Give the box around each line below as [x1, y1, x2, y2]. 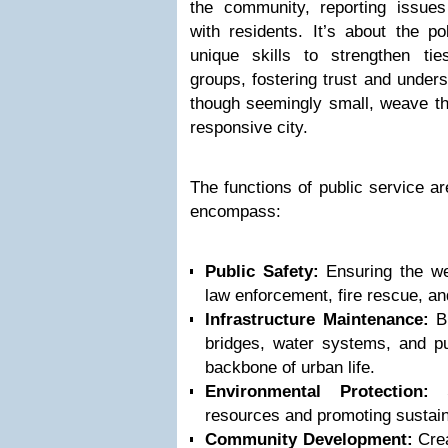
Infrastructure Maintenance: [205, 310, 429, 329]
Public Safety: [205, 262, 319, 281]
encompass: [190, 202, 281, 221]
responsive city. [190, 118, 308, 137]
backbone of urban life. [205, 358, 375, 377]
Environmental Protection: [205, 382, 429, 401]
